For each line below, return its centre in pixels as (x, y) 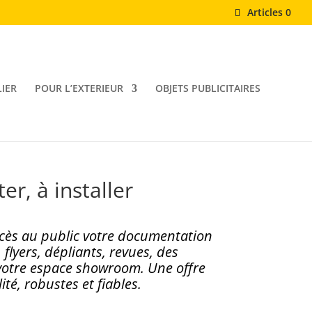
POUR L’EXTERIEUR (79, 88)
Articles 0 (269, 13)
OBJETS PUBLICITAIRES (208, 88)
